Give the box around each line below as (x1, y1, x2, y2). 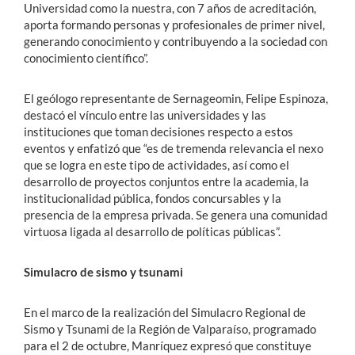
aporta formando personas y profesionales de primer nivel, (24, 17, 325, 32)
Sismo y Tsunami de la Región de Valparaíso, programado (24, 321, 316, 336)
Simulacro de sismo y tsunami (24, 264, 183, 279)
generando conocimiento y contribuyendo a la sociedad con (24, 33, 327, 48)
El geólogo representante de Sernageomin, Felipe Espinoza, (24, 90, 328, 105)
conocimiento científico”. (24, 50, 148, 65)
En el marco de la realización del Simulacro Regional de (24, 304, 306, 319)
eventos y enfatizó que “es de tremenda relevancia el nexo (24, 140, 323, 155)
